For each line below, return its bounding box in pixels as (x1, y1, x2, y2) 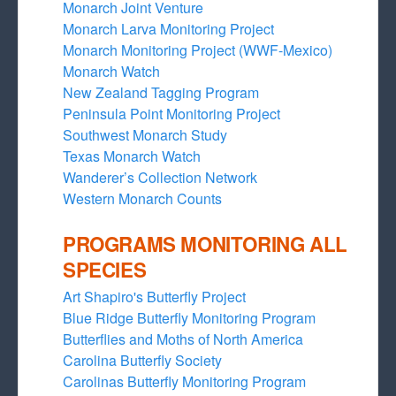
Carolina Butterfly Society (63, 350, 222, 370)
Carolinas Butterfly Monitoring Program (63, 371, 306, 392)
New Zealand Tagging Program (63, 82, 259, 103)
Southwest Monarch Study (63, 125, 227, 145)
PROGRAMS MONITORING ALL (63, 230, 347, 258)
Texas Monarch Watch (63, 146, 201, 166)
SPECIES (63, 255, 147, 284)
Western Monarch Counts (63, 188, 222, 209)
